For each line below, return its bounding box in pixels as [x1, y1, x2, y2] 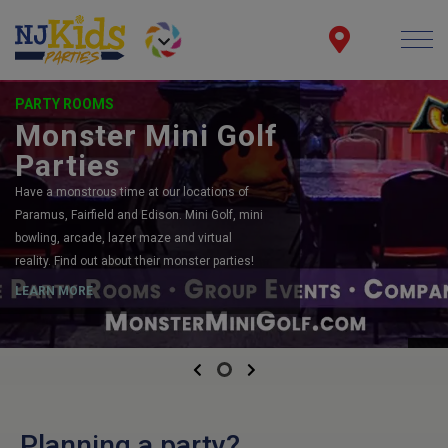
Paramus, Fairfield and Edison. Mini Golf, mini [15, 207, 263, 222]
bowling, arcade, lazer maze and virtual [15, 230, 232, 245]
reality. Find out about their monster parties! [15, 253, 254, 268]
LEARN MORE [15, 283, 93, 298]
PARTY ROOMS [15, 95, 114, 112]
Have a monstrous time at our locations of [15, 184, 249, 199]
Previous [200, 360, 256, 377]
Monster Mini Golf [15, 117, 278, 153]
